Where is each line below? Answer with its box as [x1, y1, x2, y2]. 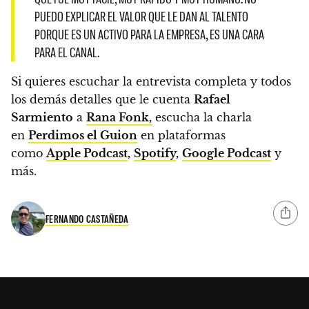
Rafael [194, 92, 230, 107]
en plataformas [137, 128, 226, 143]
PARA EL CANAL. [34, 44, 99, 61]
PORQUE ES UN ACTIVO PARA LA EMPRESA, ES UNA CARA [34, 26, 264, 43]
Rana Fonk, [86, 110, 152, 125]
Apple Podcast [46, 146, 128, 161]
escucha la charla [152, 110, 252, 125]
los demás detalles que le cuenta [11, 92, 194, 107]
